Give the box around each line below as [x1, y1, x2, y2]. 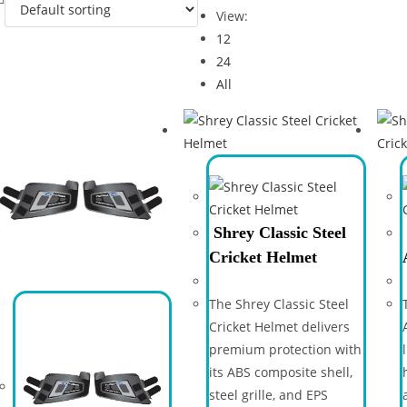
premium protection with [208, 341, 362, 358]
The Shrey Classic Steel [208, 295, 349, 313]
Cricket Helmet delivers [208, 318, 350, 335]
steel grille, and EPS [208, 386, 328, 403]
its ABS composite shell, [208, 363, 352, 381]
